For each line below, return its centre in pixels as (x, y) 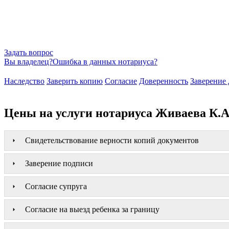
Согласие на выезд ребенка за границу (92, 209)
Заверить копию (75, 81)
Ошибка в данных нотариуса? (105, 61)
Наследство (24, 81)
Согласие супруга (56, 186)
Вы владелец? (28, 61)
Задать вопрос (29, 52)
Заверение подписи (59, 163)
